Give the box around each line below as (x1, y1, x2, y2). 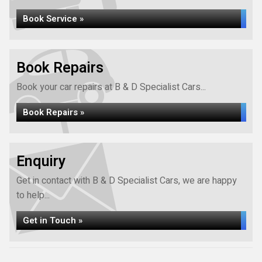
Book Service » (23, 12, 84, 25)
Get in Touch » (23, 214, 82, 227)
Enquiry (16, 151, 65, 173)
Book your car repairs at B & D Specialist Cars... (16, 80, 206, 94)
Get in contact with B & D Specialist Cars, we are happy (16, 174, 237, 188)
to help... (16, 188, 50, 202)
